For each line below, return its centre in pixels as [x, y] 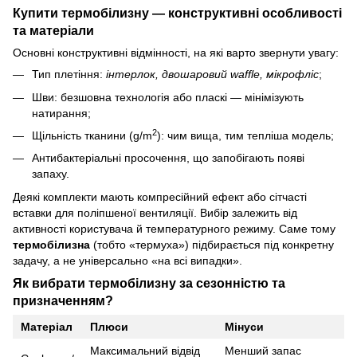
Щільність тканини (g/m [92, 136]
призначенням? [63, 300]
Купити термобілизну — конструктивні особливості [177, 13]
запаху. [51, 174]
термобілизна [51, 244]
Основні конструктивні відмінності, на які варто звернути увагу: [176, 53]
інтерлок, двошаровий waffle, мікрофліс [212, 75]
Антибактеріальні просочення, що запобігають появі [168, 158]
